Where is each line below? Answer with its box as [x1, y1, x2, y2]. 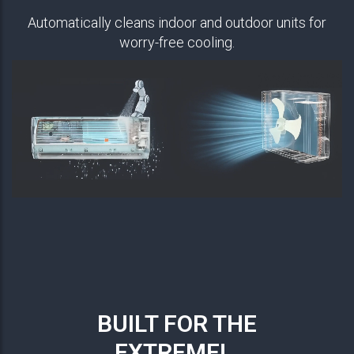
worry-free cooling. [119, 34, 235, 51]
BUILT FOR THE [97, 310, 257, 338]
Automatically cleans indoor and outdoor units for [28, 14, 326, 32]
